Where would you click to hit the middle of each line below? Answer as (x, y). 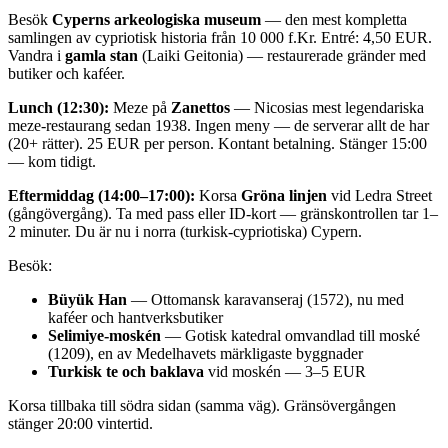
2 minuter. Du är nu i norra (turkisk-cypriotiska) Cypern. (185, 231)
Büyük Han (87, 299)
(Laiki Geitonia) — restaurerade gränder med (282, 55)
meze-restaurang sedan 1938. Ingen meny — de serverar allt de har (218, 125)
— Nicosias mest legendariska (327, 107)
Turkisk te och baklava (126, 371)
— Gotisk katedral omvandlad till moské (290, 335)
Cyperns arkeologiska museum (156, 19)
